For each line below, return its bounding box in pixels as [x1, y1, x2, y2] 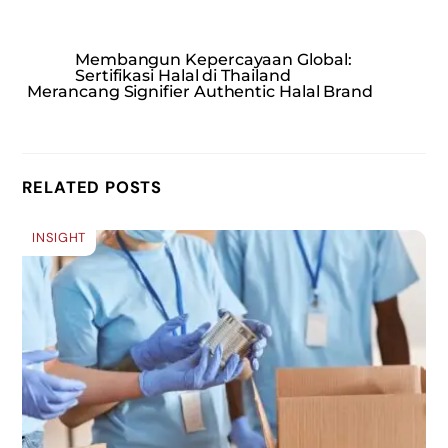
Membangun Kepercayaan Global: [74, 50, 352, 70]
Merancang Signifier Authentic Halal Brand [27, 82, 374, 102]
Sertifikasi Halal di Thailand [74, 66, 291, 86]
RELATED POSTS [22, 177, 163, 199]
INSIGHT [32, 228, 86, 246]
